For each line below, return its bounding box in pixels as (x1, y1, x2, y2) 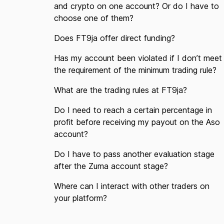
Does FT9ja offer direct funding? (54, 33, 175, 43)
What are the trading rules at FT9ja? (54, 85, 187, 95)
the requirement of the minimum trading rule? (54, 65, 216, 75)
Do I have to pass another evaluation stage (54, 149, 214, 159)
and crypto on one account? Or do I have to (54, 1, 219, 11)
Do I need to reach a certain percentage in (54, 105, 212, 115)
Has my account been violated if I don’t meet (54, 53, 222, 63)
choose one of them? (54, 13, 133, 23)
